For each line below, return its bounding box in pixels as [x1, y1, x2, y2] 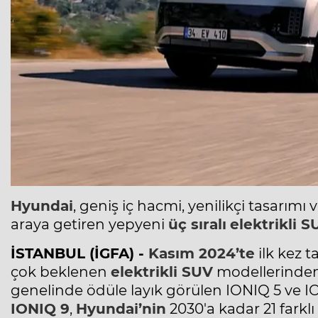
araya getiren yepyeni [11, 216, 168, 234]
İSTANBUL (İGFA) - [11, 245, 148, 263]
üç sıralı [168, 216, 226, 234]
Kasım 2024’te [148, 245, 255, 263]
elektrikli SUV [111, 263, 213, 281]
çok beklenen [11, 263, 111, 281]
